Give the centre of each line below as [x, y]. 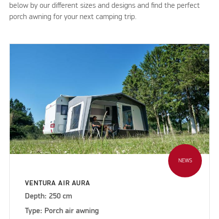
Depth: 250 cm [49, 197]
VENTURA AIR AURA [58, 184]
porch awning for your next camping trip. [73, 17]
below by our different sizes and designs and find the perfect [105, 6]
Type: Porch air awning [62, 211]
